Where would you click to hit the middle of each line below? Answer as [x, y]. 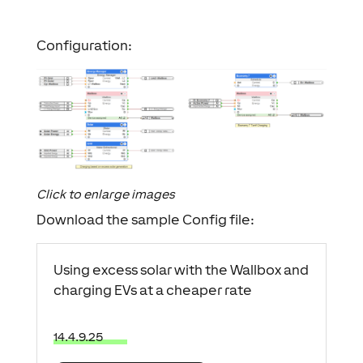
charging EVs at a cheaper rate [152, 290]
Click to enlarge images [105, 194]
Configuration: [84, 46]
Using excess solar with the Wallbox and [181, 269]
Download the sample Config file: [145, 219]
